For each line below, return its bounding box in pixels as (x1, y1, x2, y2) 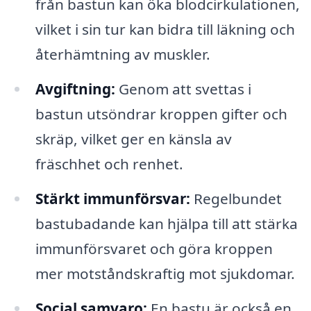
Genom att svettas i (115, 78, 251, 99)
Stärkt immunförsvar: (35, 188, 190, 208)
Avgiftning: (35, 78, 115, 99)
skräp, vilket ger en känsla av (35, 128, 232, 149)
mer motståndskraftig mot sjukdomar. (35, 263, 295, 283)
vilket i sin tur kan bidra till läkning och (35, 19, 295, 40)
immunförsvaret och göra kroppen (35, 238, 273, 258)
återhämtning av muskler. (35, 44, 210, 65)
